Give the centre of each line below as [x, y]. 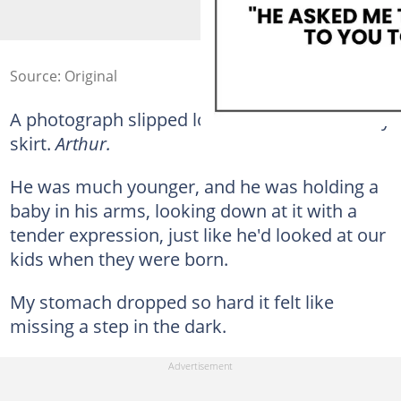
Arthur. [83, 143]
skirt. [32, 143]
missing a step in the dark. [118, 326]
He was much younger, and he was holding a [194, 186]
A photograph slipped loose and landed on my [200, 119]
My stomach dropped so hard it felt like [171, 302]
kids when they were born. [119, 259]
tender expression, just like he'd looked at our [197, 235]
